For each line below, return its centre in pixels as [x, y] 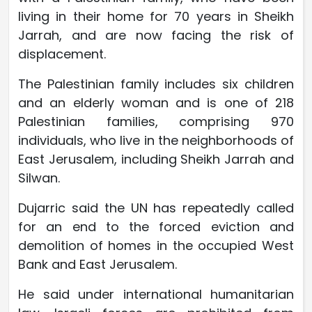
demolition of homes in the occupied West [156, 246]
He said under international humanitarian [156, 295]
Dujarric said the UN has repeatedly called [156, 208]
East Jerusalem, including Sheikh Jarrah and [156, 159]
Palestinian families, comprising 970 [156, 122]
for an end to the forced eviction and [156, 227]
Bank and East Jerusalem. [97, 265]
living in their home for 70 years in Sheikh [156, 17]
